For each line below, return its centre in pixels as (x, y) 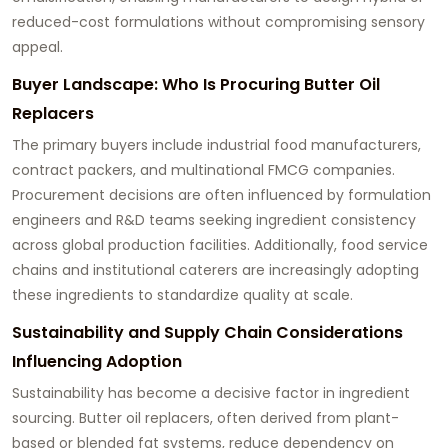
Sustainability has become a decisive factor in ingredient (211, 393)
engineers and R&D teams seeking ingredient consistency (214, 220)
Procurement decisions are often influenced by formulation (221, 195)
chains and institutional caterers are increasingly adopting (215, 270)
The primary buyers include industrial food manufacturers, (216, 145)
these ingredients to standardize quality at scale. (182, 295)
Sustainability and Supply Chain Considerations (207, 333)
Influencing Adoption (97, 362)
